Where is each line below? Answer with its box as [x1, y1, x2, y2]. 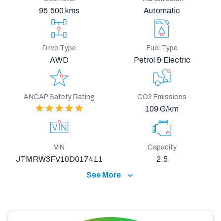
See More [86, 171, 125, 180]
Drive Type [42, 44, 76, 52]
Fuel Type [146, 44, 178, 52]
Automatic [144, 6, 180, 15]
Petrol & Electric [133, 55, 190, 64]
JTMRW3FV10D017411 [16, 154, 103, 163]
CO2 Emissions [137, 93, 186, 101]
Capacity [147, 144, 177, 151]
